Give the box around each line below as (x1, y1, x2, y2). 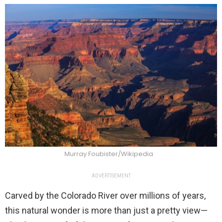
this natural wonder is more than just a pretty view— (5, 205, 208, 216)
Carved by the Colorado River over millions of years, (5, 190, 206, 201)
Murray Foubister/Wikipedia (64, 149, 153, 159)
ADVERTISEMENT (91, 172, 131, 178)
